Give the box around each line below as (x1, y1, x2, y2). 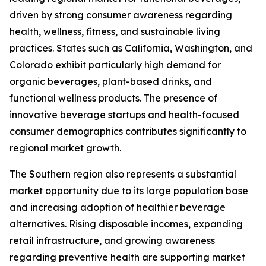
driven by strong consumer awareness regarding (9, 9, 232, 21)
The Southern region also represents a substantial (9, 168, 236, 180)
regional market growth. (9, 142, 121, 154)
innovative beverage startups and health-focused (9, 109, 239, 121)
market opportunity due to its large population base (9, 185, 248, 197)
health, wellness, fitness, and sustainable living (9, 26, 220, 38)
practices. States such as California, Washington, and (9, 42, 252, 55)
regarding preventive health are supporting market (9, 251, 245, 264)
